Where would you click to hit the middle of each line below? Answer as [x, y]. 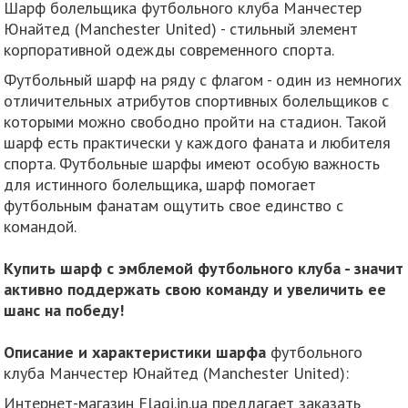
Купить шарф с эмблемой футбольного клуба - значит [204, 268]
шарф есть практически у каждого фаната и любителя [198, 142]
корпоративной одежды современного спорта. [169, 49]
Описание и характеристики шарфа [138, 352]
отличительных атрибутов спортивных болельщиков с [197, 100]
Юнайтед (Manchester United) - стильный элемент [181, 28]
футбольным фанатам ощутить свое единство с [174, 205]
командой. [41, 226]
